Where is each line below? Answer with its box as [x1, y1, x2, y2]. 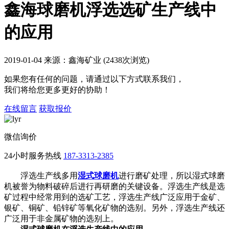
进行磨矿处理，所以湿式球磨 [119, 171, 225, 180]
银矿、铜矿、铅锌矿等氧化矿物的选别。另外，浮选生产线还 [4, 203, 225, 212]
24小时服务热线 [4, 151, 61, 160]
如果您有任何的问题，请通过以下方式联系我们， [4, 74, 184, 83]
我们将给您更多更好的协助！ [4, 85, 110, 94]
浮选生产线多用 [4, 171, 78, 180]
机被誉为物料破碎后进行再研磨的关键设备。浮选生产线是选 [4, 181, 225, 191]
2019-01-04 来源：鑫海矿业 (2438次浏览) [4, 55, 149, 64]
